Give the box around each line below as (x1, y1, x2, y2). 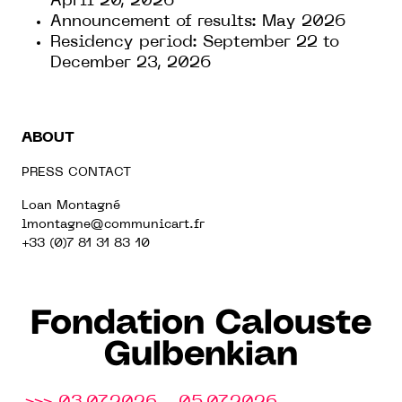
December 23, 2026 (50, 55, 211, 71)
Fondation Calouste (31, 307, 371, 341)
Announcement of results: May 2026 (50, 13, 345, 30)
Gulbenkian (104, 338, 298, 372)
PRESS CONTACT (22, 166, 131, 179)
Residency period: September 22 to (50, 34, 339, 50)
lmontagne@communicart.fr (22, 218, 205, 231)
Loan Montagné (22, 199, 120, 212)
